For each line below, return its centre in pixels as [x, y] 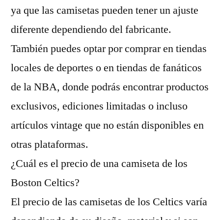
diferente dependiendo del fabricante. [91, 29]
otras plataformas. [50, 144]
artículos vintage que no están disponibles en [107, 125]
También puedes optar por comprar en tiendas [109, 49]
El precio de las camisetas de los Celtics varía [109, 202]
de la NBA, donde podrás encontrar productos [110, 87]
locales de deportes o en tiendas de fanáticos [106, 68]
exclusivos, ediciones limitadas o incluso [99, 106]
